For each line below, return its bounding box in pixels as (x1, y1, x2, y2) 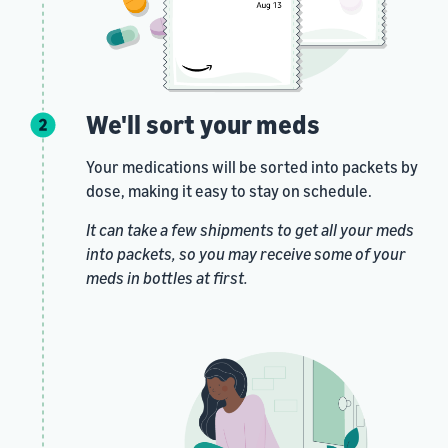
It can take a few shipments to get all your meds (85, 220, 414, 241)
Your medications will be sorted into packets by (85, 157, 418, 178)
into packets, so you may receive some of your (85, 244, 406, 265)
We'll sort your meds (85, 109, 320, 141)
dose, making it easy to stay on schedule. (85, 181, 372, 202)
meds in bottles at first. (85, 268, 248, 289)
